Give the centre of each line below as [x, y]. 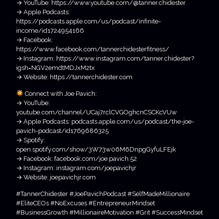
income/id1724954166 [50, 30]
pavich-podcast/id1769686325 [62, 131]
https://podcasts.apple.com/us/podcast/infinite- [88, 21]
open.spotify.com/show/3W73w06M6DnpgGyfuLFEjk [96, 149]
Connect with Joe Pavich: [60, 93]
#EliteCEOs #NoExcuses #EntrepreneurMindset [86, 203]
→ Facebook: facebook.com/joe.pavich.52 [77, 158]
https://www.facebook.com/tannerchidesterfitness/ [93, 49]
